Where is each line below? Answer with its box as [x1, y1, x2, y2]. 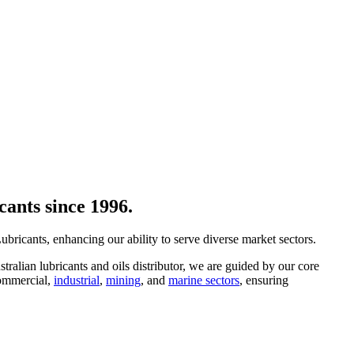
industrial [54, 273, 100, 288]
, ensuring [239, 273, 288, 288]
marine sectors [168, 273, 239, 288]
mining [106, 273, 141, 288]
